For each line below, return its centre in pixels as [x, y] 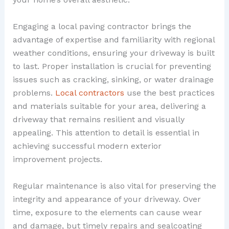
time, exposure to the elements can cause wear [107, 212]
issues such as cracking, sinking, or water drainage [113, 79]
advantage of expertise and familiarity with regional [113, 39]
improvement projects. [57, 159]
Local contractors [89, 93]
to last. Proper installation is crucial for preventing [112, 66]
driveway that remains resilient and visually [98, 119]
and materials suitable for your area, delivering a [109, 106]
